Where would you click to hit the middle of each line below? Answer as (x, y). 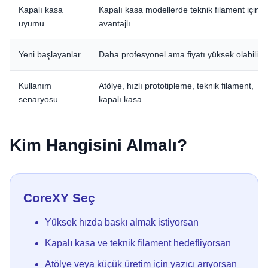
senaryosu (38, 99)
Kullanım (35, 86)
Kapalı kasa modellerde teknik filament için (179, 10)
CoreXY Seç (59, 198)
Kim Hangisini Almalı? (98, 145)
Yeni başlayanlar (50, 54)
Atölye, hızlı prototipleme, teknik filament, (176, 86)
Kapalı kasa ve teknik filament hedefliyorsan (138, 243)
